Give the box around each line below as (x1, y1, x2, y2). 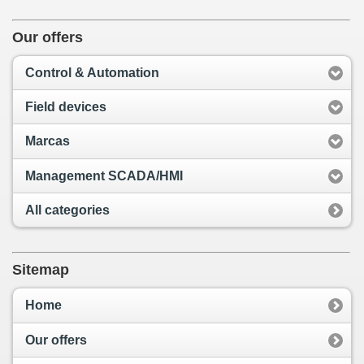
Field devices (25, 100, 106, 115)
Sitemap (12, 262, 69, 279)
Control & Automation (25, 65, 159, 80)
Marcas (25, 134, 70, 149)
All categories (25, 203, 110, 218)
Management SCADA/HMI (25, 168, 183, 183)
